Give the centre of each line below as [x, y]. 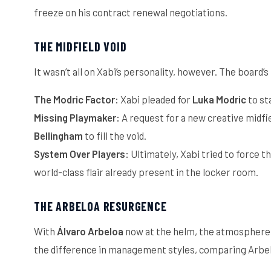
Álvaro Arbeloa [90, 231]
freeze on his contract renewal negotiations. [131, 12]
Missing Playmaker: [77, 118]
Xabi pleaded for [155, 100]
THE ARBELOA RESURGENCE [100, 207]
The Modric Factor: [76, 100]
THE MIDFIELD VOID [80, 47]
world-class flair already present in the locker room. [146, 172]
